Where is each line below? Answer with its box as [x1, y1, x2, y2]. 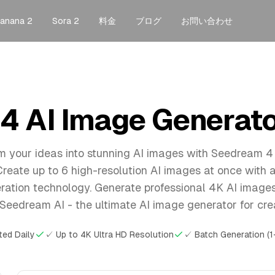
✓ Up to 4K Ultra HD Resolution [45, 230, 174, 239]
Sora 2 [52, 15, 79, 26]
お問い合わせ [181, 15, 233, 26]
